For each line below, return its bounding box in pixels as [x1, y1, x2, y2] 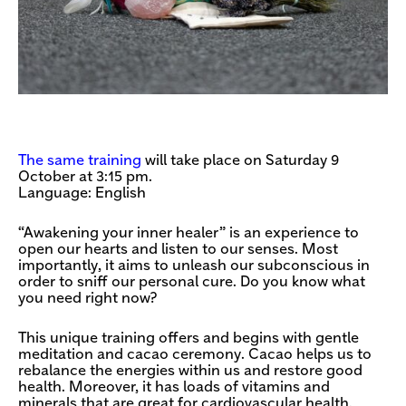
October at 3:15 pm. [18, 169, 152, 184]
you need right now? [18, 291, 157, 305]
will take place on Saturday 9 [141, 153, 339, 168]
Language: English [18, 186, 146, 200]
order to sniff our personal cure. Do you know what [18, 275, 365, 289]
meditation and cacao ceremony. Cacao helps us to [18, 347, 372, 362]
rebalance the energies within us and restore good [18, 363, 362, 378]
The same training [18, 153, 141, 168]
